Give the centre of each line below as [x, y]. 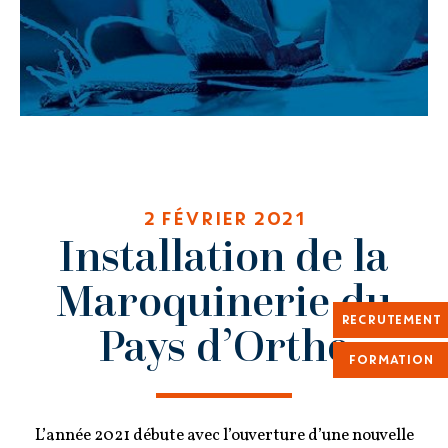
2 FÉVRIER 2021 [224, 218]
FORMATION [390, 360]
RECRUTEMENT [390, 320]
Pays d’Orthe [224, 344]
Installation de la [224, 254]
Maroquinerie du [224, 299]
